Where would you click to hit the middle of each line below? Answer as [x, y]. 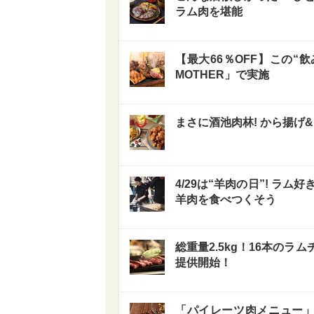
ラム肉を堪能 [209, 12]
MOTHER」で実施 [222, 75]
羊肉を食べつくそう [226, 199]
